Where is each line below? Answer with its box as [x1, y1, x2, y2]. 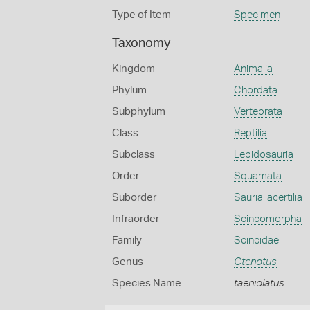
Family [112, 235, 142, 246]
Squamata [233, 171, 282, 181]
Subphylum [112, 107, 165, 117]
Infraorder [112, 214, 159, 224]
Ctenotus [233, 257, 277, 267]
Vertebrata [233, 107, 282, 117]
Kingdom [112, 64, 155, 74]
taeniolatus [233, 278, 284, 289]
